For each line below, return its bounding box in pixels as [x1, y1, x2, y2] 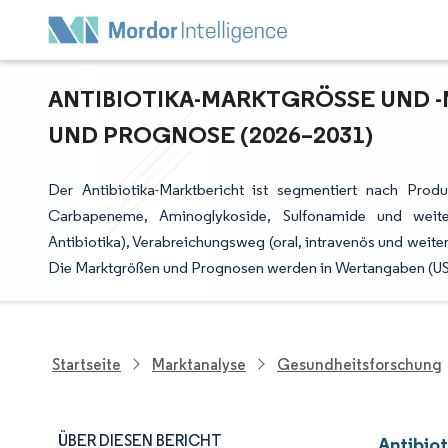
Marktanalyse [152, 354, 246, 374]
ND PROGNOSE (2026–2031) [48, 119, 365, 149]
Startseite [52, 354, 121, 374]
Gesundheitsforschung [277, 354, 442, 374]
